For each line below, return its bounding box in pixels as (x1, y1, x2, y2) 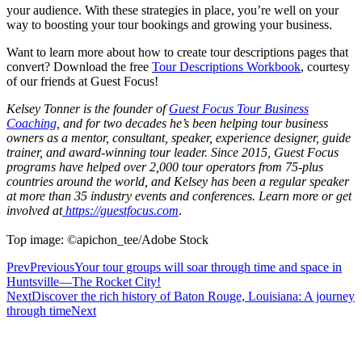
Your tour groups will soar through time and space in (74, 259, 342, 274)
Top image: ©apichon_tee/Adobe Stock (6, 232, 208, 246)
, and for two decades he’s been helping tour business (57, 116, 328, 130)
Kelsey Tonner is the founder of (6, 101, 169, 116)
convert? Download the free (6, 59, 152, 74)
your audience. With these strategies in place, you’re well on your (6, 2, 339, 17)
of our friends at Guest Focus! (6, 74, 158, 88)
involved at (6, 203, 62, 217)
